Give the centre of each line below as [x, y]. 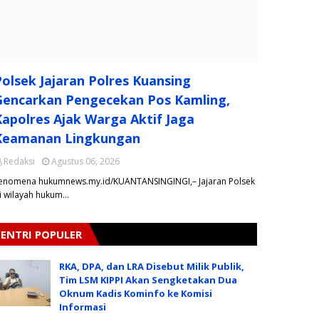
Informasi [83, 307]
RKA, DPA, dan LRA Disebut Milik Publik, [152, 266]
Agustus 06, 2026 [85, 161]
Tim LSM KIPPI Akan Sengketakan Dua [148, 280]
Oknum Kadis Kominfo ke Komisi [136, 293]
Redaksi [19, 161]
